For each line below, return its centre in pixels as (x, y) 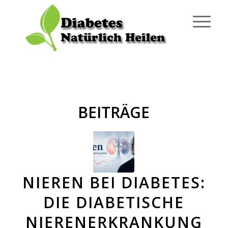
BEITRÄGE (114, 112)
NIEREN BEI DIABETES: (114, 182)
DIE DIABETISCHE (114, 202)
